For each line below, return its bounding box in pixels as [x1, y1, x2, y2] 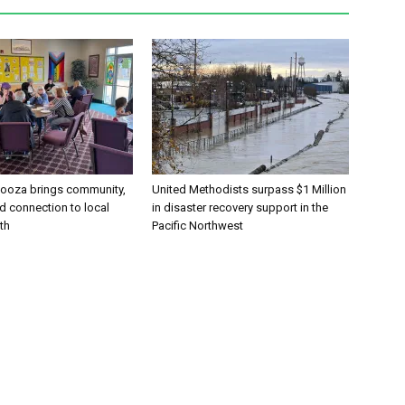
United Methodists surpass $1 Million [152, 182, 346, 196]
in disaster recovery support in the [152, 200, 328, 214]
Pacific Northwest [152, 218, 243, 232]
